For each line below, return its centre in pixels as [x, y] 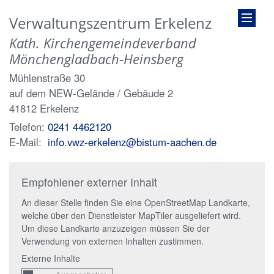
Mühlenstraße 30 [47, 78]
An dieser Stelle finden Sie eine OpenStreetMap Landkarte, [136, 202]
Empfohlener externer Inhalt [89, 182]
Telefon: [27, 127]
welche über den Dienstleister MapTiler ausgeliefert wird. [131, 215]
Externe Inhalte [51, 258]
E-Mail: [25, 142]
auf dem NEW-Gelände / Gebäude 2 [91, 93]
